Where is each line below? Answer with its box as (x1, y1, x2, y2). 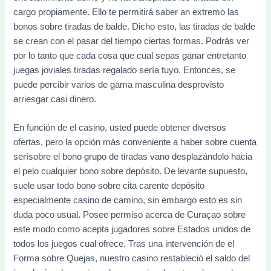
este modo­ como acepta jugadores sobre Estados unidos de (13, 224, 251, 235)
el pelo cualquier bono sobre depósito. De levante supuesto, (13, 166, 248, 177)
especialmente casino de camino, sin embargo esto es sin (13, 195, 243, 206)
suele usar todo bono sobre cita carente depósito (13, 181, 205, 191)
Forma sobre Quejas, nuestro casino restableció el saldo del (13, 253, 250, 264)
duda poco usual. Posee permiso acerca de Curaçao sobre (13, 210, 246, 220)
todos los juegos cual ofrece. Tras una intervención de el (13, 239, 235, 249)
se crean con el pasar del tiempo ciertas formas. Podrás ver (13, 36, 250, 46)
